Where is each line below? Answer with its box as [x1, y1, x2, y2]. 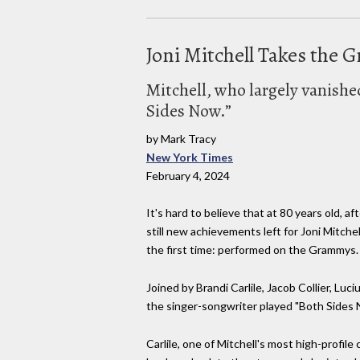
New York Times [146, 149, 233, 164]
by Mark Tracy [146, 131, 216, 145]
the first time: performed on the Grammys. [146, 243, 358, 257]
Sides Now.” [146, 98, 231, 123]
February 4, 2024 [146, 168, 230, 182]
